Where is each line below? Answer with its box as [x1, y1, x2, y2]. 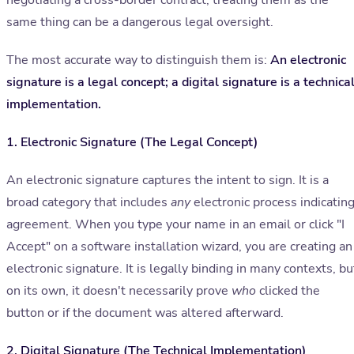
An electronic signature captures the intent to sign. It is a [6, 171, 329, 190]
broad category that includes [6, 194, 171, 212]
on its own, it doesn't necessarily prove [6, 282, 232, 300]
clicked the [256, 282, 320, 300]
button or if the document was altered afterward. [6, 304, 284, 322]
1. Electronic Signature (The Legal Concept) [6, 134, 258, 152]
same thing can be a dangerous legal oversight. [6, 13, 273, 32]
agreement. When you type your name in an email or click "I [6, 216, 345, 234]
